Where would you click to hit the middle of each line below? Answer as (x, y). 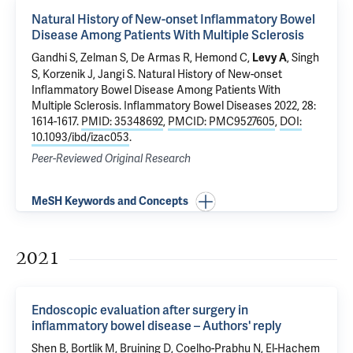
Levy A (269, 58)
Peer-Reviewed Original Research (111, 159)
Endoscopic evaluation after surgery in (140, 310)
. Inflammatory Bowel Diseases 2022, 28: (217, 106)
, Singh (303, 58)
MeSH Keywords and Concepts (110, 201)
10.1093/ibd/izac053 (80, 137)
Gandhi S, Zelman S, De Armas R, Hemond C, (142, 58)
